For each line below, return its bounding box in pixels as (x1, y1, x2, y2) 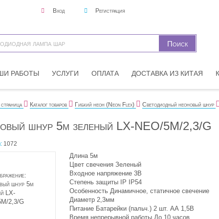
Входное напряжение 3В (69, 170, 142, 177)
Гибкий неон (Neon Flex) (74, 101, 134, 108)
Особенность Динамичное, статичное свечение (69, 187, 209, 195)
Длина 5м (69, 152, 98, 159)
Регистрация (94, 7, 125, 14)
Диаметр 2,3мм (69, 196, 114, 203)
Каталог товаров (29, 101, 67, 108)
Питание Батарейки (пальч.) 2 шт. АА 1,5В (69, 205, 194, 212)
